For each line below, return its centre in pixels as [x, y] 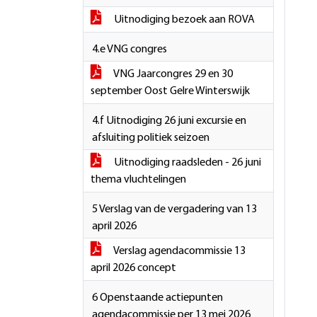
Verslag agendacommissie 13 [179, 251]
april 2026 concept [133, 268]
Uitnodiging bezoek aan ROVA [183, 20]
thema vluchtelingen [138, 180]
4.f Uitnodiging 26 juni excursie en [169, 121]
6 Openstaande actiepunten [157, 298]
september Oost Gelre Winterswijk [170, 91]
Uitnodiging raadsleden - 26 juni [186, 163]
